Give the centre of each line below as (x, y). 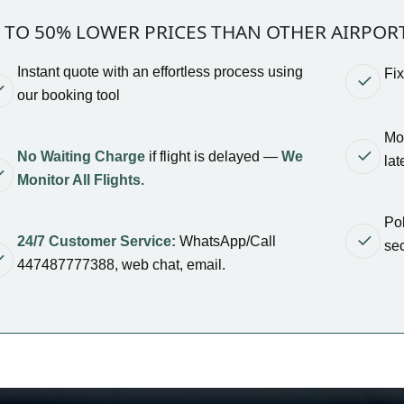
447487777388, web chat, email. (121, 264)
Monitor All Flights (79, 179)
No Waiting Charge (81, 156)
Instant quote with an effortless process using (160, 71)
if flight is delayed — (213, 156)
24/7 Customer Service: (96, 241)
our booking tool (69, 95)
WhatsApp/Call (226, 241)
